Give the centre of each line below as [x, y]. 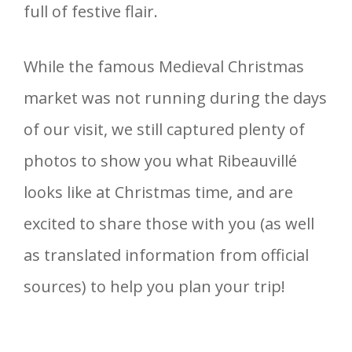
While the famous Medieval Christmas [164, 66]
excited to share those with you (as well [169, 223]
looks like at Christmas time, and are [158, 192]
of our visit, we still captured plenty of [164, 129]
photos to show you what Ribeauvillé [160, 160]
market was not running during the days [175, 97]
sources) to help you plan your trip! [154, 286]
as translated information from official [166, 255]
